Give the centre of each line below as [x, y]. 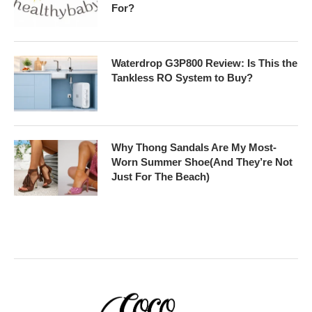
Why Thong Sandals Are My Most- [194, 148]
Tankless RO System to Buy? [182, 78]
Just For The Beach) [161, 177]
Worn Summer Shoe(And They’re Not [202, 162]
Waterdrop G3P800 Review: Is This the [204, 63]
